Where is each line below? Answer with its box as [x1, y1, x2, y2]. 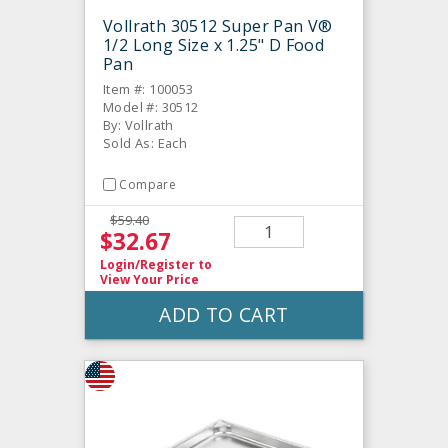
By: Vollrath [103, 115, 174, 134]
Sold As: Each [103, 133, 188, 152]
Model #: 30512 [103, 97, 199, 116]
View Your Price [100, 270, 199, 288]
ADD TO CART [159, 300, 289, 328]
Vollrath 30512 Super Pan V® [103, 14, 333, 37]
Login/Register [100, 255, 195, 273]
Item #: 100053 [103, 79, 194, 98]
